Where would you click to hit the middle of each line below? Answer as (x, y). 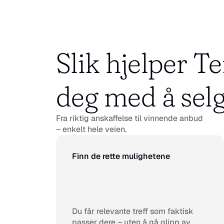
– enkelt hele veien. (91, 129)
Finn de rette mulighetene (121, 156)
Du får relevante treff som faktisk (133, 211)
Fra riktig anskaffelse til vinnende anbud (129, 118)
